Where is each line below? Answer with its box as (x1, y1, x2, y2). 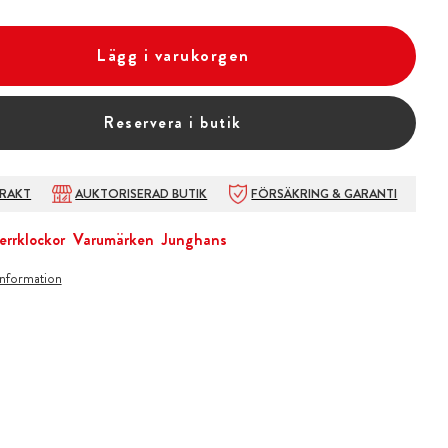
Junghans (161, 227, 227, 251)
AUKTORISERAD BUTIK (75, 184, 208, 203)
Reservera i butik (104, 111, 242, 135)
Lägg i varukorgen (96, 42, 250, 68)
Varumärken (72, 227, 154, 251)
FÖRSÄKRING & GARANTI (251, 184, 398, 203)
